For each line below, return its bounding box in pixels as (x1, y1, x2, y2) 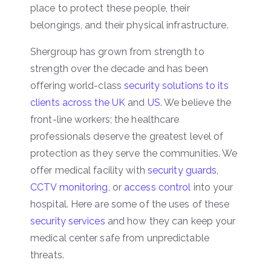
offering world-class (30, 79, 125, 91)
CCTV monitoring (30, 181, 108, 193)
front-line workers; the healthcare (30, 113, 180, 125)
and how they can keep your (105, 215, 236, 227)
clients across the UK (30, 96, 126, 108)
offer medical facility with (30, 164, 148, 176)
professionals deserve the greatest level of (30, 130, 224, 142)
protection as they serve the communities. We (30, 147, 238, 159)
